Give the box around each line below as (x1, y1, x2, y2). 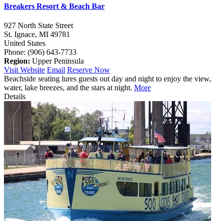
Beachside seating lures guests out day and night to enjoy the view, (4, 74, 211, 83)
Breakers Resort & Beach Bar (4, 1, 105, 10)
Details (4, 92, 26, 101)
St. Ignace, (4, 30, 39, 39)
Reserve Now (67, 66, 110, 74)
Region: (4, 57, 30, 66)
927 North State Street (4, 21, 73, 30)
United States (4, 39, 45, 48)
